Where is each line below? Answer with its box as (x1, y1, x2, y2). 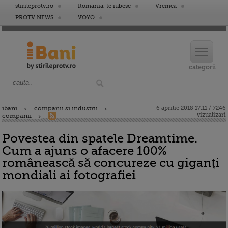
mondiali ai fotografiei (2, 168, 136, 182)
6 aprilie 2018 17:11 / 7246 (156, 105, 226, 111)
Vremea (155, 3, 177, 9)
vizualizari (197, 111, 226, 118)
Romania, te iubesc (78, 3, 131, 9)
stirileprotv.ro (15, 3, 53, 9)
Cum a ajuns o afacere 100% (2, 144, 167, 158)
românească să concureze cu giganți (2, 156, 219, 170)
